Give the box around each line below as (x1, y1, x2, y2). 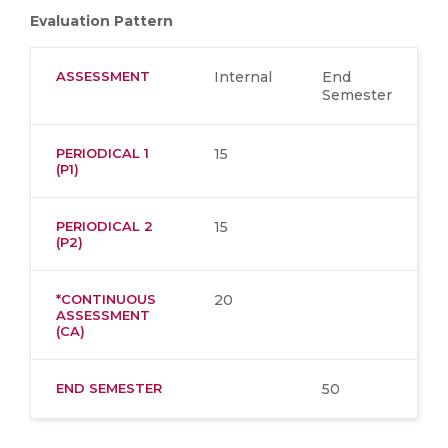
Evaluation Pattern (30, 12, 173, 30)
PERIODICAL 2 (56, 218, 153, 234)
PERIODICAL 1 (56, 145, 149, 161)
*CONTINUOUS (56, 291, 156, 307)
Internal (214, 68, 272, 86)
